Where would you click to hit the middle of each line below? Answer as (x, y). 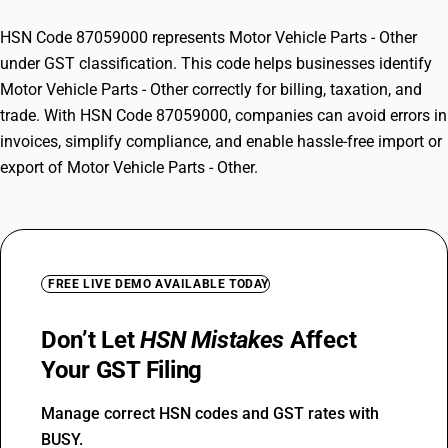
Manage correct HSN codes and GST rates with (210, 413)
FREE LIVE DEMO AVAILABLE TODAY (158, 284)
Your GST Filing (122, 370)
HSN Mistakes (212, 340)
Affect (320, 340)
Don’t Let (91, 340)
